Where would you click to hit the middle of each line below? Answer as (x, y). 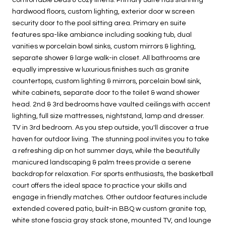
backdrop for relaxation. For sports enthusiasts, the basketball (113, 174)
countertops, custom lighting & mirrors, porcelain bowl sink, (107, 81)
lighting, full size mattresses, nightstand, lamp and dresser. (108, 116)
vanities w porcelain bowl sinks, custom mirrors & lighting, (104, 46)
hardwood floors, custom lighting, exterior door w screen (103, 11)
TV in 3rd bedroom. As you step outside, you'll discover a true (110, 127)
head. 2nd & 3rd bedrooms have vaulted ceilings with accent (111, 104)
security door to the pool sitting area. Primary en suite (99, 23)
